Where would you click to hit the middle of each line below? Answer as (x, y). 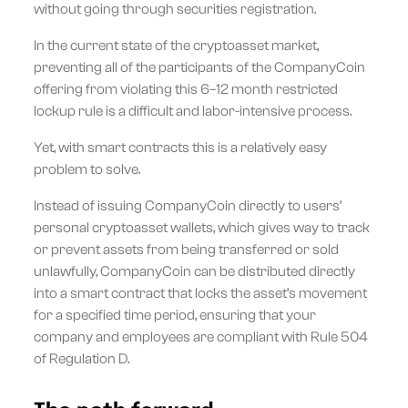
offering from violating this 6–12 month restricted (185, 89)
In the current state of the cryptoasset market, (176, 45)
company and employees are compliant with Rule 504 (200, 337)
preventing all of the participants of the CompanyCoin (199, 67)
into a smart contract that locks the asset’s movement (200, 293)
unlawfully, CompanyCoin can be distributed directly (194, 271)
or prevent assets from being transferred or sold (186, 249)
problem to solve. (87, 169)
